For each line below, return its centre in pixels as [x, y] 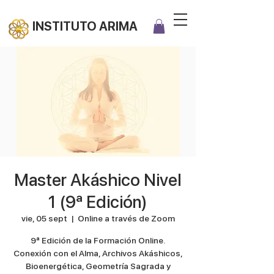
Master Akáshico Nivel [98, 180]
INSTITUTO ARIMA [85, 26]
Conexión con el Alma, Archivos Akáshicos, [98, 253]
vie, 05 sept [44, 218]
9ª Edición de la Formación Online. [98, 240]
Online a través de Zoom [126, 218]
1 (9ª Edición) [98, 202]
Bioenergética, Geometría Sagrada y [98, 266]
